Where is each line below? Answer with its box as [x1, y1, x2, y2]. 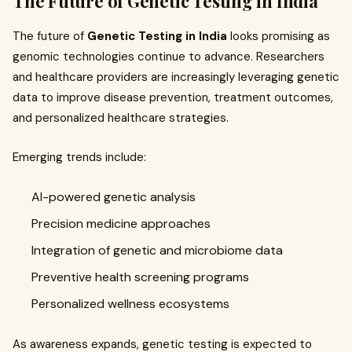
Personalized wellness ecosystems [31, 295, 229, 312]
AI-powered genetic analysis [31, 189, 196, 205]
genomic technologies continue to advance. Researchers [13, 49, 324, 64]
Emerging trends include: [13, 149, 146, 165]
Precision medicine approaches [31, 215, 211, 232]
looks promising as [227, 28, 330, 44]
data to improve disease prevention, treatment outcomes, [13, 90, 333, 105]
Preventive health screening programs [31, 269, 249, 285]
